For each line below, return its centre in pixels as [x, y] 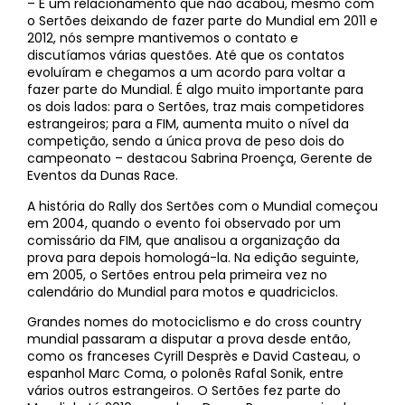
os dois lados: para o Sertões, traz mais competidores [196, 107]
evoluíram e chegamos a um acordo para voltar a [186, 73]
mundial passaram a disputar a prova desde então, [189, 339]
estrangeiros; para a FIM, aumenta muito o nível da [188, 124]
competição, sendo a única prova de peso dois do [186, 141]
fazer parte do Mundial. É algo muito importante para [195, 90]
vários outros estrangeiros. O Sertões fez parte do [184, 391]
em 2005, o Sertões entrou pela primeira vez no [177, 274]
